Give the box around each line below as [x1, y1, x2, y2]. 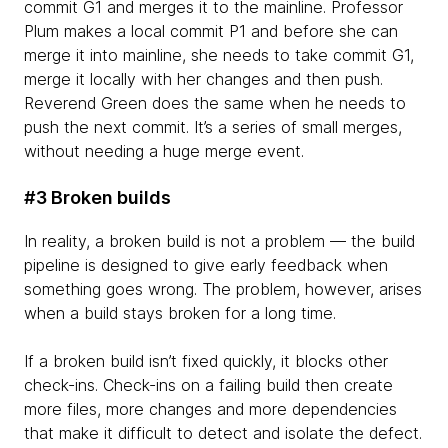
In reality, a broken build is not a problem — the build [24, 230, 415, 251]
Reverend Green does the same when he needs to [24, 92, 406, 113]
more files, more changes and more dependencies [24, 398, 397, 419]
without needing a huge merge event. [24, 140, 304, 161]
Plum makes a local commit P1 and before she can [24, 20, 398, 41]
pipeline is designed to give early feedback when [24, 254, 388, 275]
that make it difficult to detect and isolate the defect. [24, 422, 422, 443]
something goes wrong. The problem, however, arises [24, 278, 422, 299]
